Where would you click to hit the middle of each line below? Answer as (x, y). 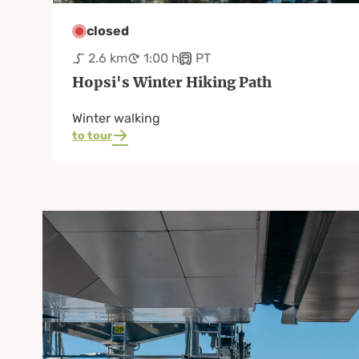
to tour (92, 135)
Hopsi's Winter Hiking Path (171, 82)
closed (107, 31)
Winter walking (116, 118)
